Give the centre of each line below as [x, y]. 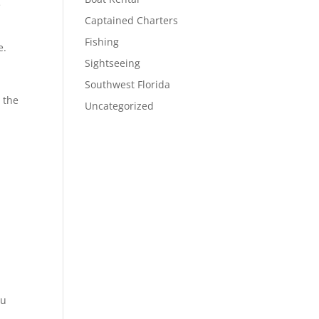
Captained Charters [132, 20]
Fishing [102, 42]
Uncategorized [120, 106]
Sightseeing [113, 63]
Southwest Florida [128, 84]
